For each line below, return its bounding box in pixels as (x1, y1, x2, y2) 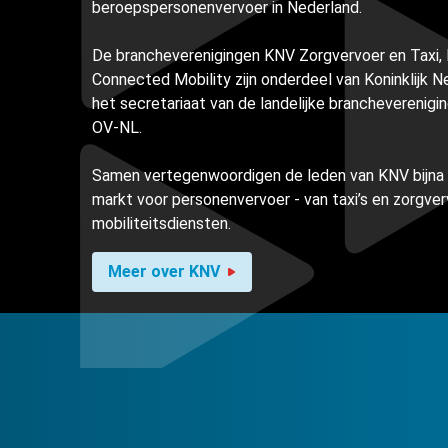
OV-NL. (92, 118, 142, 138)
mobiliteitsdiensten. (92, 214, 231, 234)
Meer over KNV (108, 262, 220, 282)
